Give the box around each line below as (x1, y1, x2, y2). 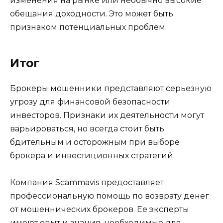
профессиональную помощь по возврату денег (10, 191, 209, 201)
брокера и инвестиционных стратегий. (10, 150, 175, 160)
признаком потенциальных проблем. (10, 22, 167, 32)
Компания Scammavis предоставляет (10, 178, 164, 188)
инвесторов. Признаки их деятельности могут (10, 110, 204, 120)
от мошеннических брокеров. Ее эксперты (10, 205, 189, 215)
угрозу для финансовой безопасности (10, 97, 170, 107)
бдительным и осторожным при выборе (10, 137, 180, 147)
